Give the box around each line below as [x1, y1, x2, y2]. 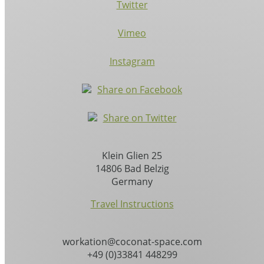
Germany [111, 175, 153, 188]
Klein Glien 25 [102, 149, 162, 162]
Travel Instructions [90, 197, 174, 210]
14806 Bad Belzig [95, 162, 169, 175]
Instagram [109, 55, 155, 68]
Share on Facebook [97, 83, 182, 96]
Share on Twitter [103, 111, 177, 124]
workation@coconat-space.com [62, 235, 202, 248]
